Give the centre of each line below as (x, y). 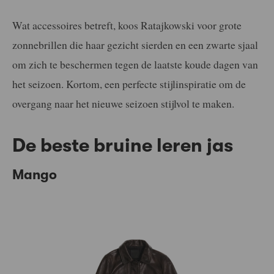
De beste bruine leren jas (123, 146)
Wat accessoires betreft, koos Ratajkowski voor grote (127, 25)
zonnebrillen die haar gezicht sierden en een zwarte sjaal (135, 45)
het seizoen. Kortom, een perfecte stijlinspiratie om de (129, 84)
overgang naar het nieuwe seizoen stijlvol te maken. (123, 104)
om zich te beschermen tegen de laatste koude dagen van (135, 65)
